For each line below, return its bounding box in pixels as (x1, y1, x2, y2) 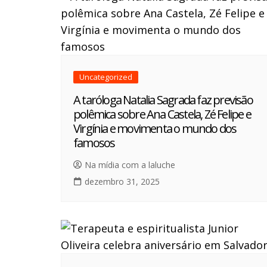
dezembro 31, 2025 (85, 176, 160, 188)
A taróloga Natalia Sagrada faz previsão (73, 92, 253, 108)
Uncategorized (79, 72, 132, 83)
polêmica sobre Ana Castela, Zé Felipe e (73, 106, 251, 123)
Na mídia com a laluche (85, 159, 175, 171)
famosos (73, 135, 115, 151)
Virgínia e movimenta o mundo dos (73, 120, 237, 137)
